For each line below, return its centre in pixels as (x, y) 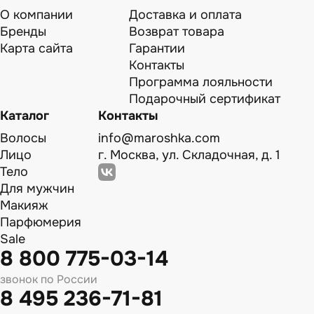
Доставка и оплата (185, 14)
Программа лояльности (201, 82)
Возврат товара (177, 31)
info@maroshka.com (159, 138)
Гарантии (157, 48)
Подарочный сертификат (205, 98)
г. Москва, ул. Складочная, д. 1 (189, 155)
